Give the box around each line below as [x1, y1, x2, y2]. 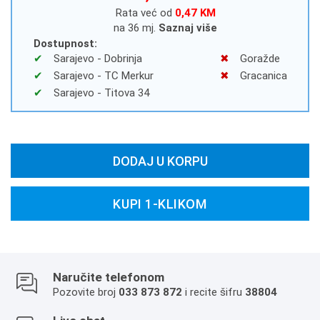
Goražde [236, 51, 280, 65]
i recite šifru [182, 286, 245, 299]
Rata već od [115, 6, 175, 19]
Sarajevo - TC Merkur [50, 69, 154, 82]
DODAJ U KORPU [112, 153, 208, 169]
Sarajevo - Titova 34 [50, 86, 149, 99]
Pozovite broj [53, 286, 119, 299]
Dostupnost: [33, 36, 97, 50]
